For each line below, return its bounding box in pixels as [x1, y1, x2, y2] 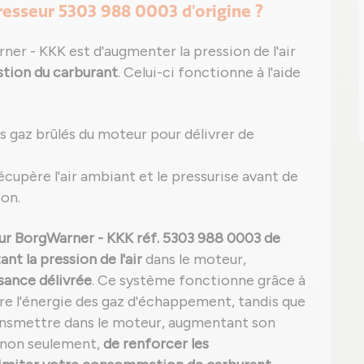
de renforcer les [103, 335, 209, 353]
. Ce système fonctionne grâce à [92, 271, 305, 289]
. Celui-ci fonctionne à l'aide [118, 63, 301, 81]
